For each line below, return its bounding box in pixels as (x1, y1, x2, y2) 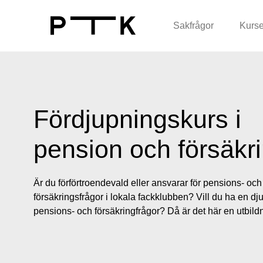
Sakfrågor (173, 20, 214, 31)
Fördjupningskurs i (33, 105, 241, 133)
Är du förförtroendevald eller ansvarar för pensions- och (33, 178, 262, 188)
